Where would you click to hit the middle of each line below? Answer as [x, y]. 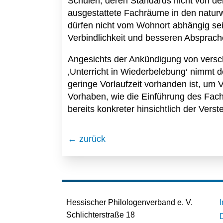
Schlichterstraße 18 [101, 215]
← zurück [87, 139]
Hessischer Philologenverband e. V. [129, 203]
